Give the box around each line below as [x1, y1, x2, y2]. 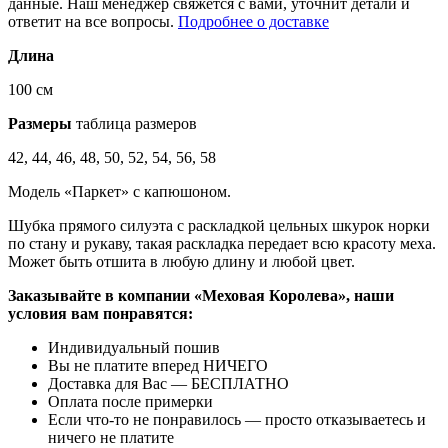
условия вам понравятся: [8, 305, 193, 323]
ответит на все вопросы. [8, 13, 178, 31]
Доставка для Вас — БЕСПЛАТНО [48, 375, 289, 393]
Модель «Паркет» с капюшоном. [8, 183, 231, 201]
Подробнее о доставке [178, 13, 329, 31]
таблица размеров [76, 115, 197, 133]
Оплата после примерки [48, 393, 213, 411]
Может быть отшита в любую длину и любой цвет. [8, 253, 355, 271]
